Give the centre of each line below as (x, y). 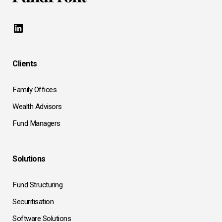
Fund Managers (36, 123)
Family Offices (34, 89)
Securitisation (33, 201)
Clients (25, 63)
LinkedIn (34, 28)
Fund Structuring (37, 185)
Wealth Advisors (37, 106)
